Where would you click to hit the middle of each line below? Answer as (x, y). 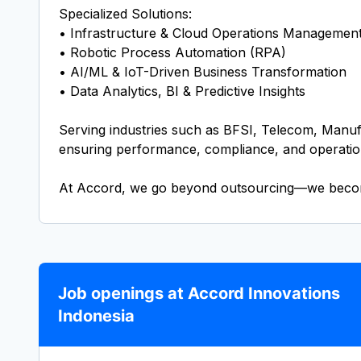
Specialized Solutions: (125, 14)
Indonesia (96, 316)
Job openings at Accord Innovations (199, 293)
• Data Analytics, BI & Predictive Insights (182, 91)
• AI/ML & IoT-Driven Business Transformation (203, 72)
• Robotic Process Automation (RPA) (172, 52)
